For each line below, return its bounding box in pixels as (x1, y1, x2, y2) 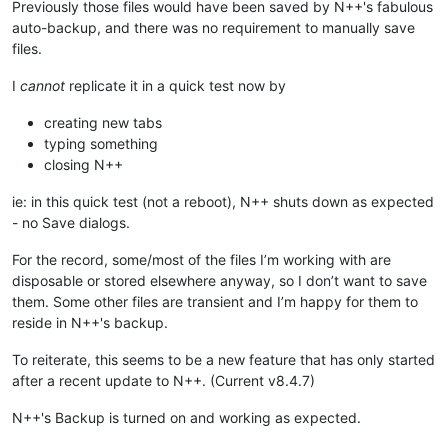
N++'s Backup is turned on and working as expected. (12, 408, 361, 426)
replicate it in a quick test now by (65, 76, 286, 94)
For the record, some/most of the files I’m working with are (12, 250, 391, 268)
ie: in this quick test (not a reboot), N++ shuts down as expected (12, 192, 434, 210)
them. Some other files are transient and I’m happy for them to (12, 292, 418, 310)
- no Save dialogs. (12, 213, 130, 231)
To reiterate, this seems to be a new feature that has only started (12, 350, 435, 368)
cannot (20, 76, 65, 94)
